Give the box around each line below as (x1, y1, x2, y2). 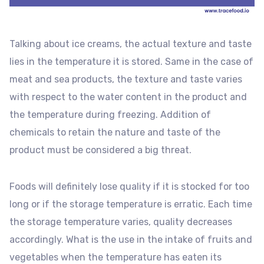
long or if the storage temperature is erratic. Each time (9, 199, 252, 210)
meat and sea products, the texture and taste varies (9, 74, 242, 85)
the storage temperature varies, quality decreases (9, 216, 232, 228)
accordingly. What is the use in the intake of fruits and (9, 234, 252, 246)
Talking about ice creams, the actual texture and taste (9, 38, 252, 50)
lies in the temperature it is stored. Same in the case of (9, 56, 253, 68)
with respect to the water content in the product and (9, 91, 247, 103)
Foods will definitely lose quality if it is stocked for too (9, 181, 249, 193)
